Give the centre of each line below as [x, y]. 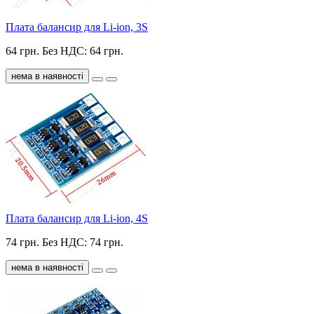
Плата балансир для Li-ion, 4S [77, 219]
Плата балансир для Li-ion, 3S [77, 27]
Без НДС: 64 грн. [83, 51]
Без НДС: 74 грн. [83, 243]
